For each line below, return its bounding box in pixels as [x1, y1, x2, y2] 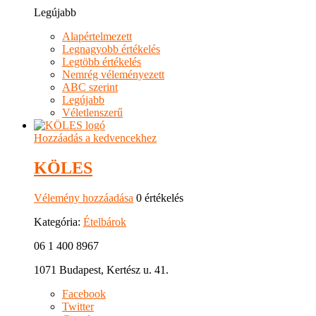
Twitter [62, 300, 94, 313]
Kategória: [34, 216, 83, 229]
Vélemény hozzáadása [34, 192, 133, 205]
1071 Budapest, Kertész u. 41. [34, 264, 169, 276]
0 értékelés [133, 192, 183, 205]
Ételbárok [83, 216, 126, 229]
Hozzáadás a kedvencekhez [34, 132, 157, 145]
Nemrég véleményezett [62, 68, 164, 81]
